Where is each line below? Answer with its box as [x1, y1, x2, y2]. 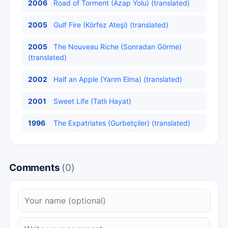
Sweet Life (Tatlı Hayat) [53, 97, 131, 105]
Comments [9, 162, 62, 174]
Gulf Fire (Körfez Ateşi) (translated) [53, 20, 168, 29]
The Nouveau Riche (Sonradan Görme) [53, 42, 182, 51]
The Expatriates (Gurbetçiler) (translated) [53, 119, 190, 127]
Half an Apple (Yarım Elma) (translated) [53, 75, 182, 83]
